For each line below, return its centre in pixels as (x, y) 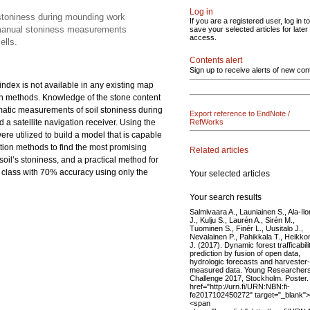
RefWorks (207, 122)
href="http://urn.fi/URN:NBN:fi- (240, 286)
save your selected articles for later (249, 29)
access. (203, 37)
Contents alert (216, 60)
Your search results (226, 197)
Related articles (219, 150)
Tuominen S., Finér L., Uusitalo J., (246, 228)
